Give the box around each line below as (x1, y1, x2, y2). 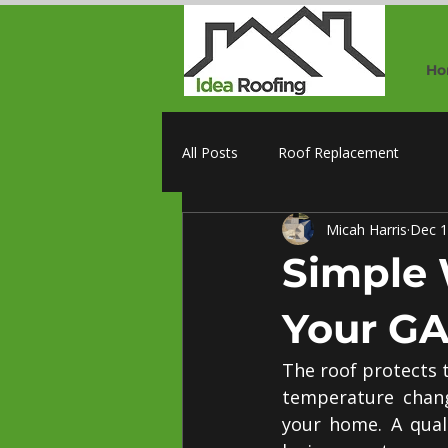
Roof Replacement (278, 142, 399, 162)
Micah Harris (326, 219, 407, 239)
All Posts (182, 142, 238, 162)
